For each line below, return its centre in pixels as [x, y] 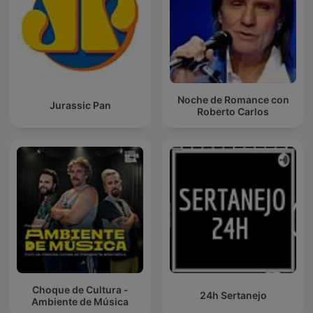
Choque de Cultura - [80, 289]
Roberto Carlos [233, 111]
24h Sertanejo [233, 296]
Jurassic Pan [80, 105]
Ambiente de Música [80, 301]
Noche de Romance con [233, 99]
